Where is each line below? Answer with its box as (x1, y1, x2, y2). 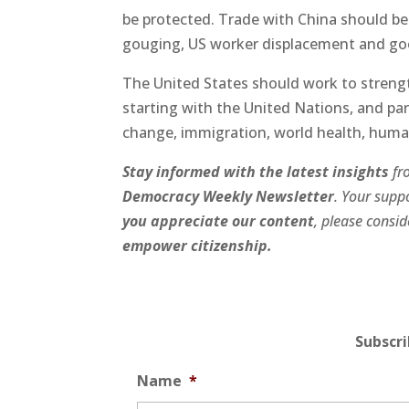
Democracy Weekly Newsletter (122, 185, 335, 206)
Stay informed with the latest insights (122, 161, 390, 182)
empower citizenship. (122, 235, 277, 256)
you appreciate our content (122, 210, 315, 231)
